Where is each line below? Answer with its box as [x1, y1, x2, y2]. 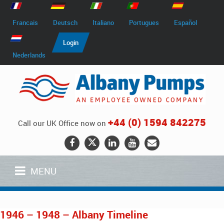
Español [174, 18, 197, 27]
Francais [12, 18, 38, 27]
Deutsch [53, 18, 78, 27]
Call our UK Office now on [18, 118, 108, 128]
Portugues [129, 18, 159, 27]
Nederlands [12, 50, 46, 59]
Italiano [92, 18, 114, 27]
